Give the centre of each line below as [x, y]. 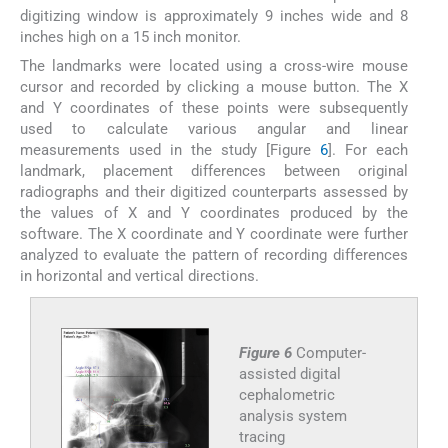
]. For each [367, 149]
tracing [261, 436]
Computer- [330, 352]
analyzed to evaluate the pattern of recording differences [214, 254]
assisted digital [289, 373]
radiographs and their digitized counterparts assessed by [214, 191]
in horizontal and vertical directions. [139, 275]
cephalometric [286, 394]
